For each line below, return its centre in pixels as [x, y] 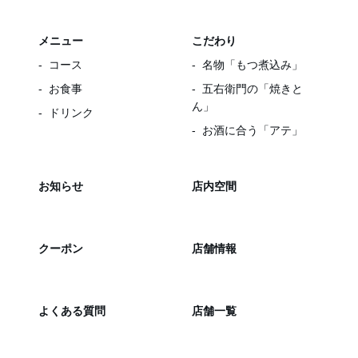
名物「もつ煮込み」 [253, 65]
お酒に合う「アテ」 [253, 130]
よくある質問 [72, 311]
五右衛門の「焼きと [253, 89]
